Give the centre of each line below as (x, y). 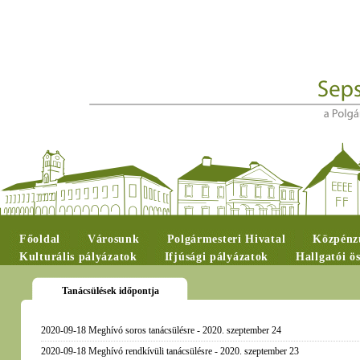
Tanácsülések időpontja (110, 291)
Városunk (113, 239)
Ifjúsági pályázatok (217, 257)
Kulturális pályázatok (78, 257)
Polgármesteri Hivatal (226, 239)
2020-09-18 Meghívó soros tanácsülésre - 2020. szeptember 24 (161, 330)
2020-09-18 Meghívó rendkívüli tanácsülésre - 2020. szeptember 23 (170, 351)
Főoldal (40, 239)
